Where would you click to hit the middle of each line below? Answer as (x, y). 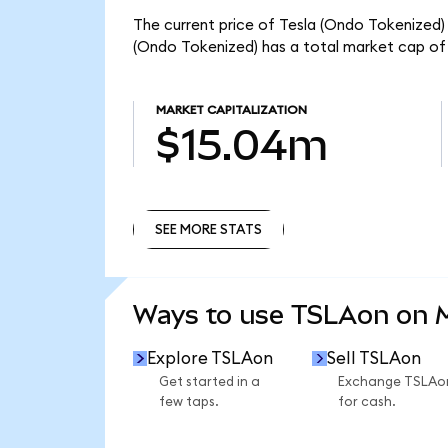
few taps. (188, 402)
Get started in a (209, 382)
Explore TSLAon (210, 358)
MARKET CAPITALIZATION (231, 110)
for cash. (366, 402)
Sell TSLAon (373, 358)
